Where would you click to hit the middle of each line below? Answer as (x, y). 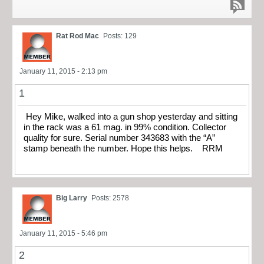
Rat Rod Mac (77, 36)
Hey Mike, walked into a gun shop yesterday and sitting (131, 116)
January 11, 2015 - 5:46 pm (63, 234)
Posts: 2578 (110, 198)
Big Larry (72, 198)
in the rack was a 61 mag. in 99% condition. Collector (125, 127)
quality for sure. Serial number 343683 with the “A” (119, 138)
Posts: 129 (120, 36)
